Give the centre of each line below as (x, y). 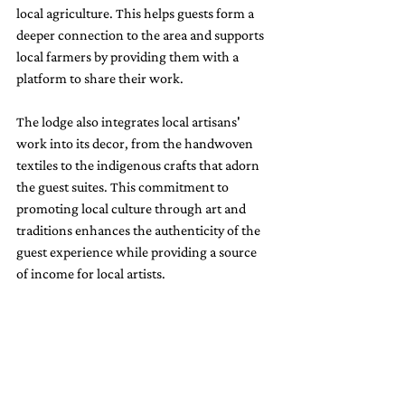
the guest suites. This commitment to (124, 187)
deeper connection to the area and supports (141, 35)
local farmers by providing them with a (129, 57)
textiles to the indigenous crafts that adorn (139, 165)
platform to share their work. (100, 79)
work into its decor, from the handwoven (136, 144)
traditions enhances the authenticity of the (140, 231)
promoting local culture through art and (132, 209)
